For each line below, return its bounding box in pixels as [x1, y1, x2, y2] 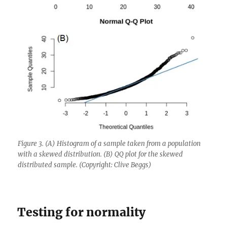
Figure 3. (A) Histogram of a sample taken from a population [17, 139, 201, 148]
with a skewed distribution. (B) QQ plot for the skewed [17, 149, 183, 159]
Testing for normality [17, 204, 146, 219]
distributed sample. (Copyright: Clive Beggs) [17, 160, 152, 169]
